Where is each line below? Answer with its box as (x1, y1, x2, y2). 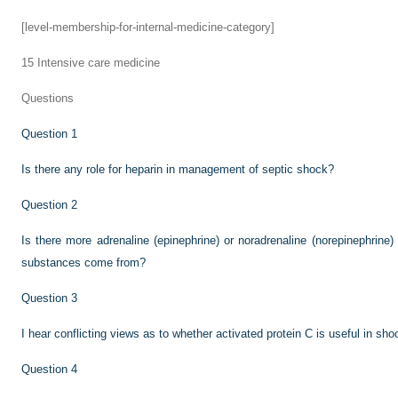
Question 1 (21, 127, 77, 140)
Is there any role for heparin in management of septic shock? (21, 163, 334, 176)
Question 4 (21, 362, 77, 376)
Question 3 (21, 291, 77, 305)
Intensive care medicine (34, 56, 160, 69)
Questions (21, 92, 74, 105)
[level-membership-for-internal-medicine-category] (21, 20, 275, 34)
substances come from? (21, 256, 146, 269)
